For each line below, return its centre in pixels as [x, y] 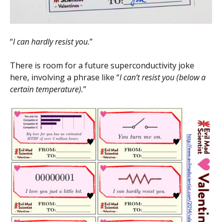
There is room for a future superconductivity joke [102, 66]
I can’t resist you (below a [163, 78]
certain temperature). [47, 89]
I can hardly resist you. [51, 42]
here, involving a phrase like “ [65, 78]
